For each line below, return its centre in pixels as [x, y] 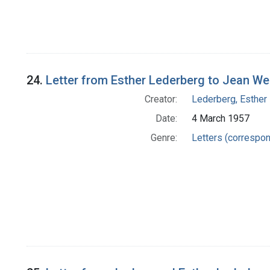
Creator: [161, 99]
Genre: [164, 138]
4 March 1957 [220, 119]
